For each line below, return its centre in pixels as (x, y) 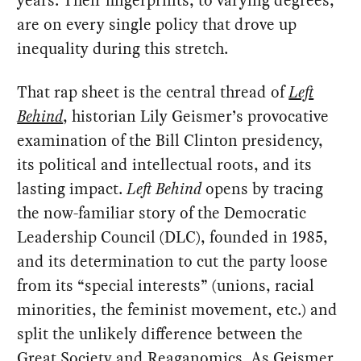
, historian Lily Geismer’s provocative (196, 116)
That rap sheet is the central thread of (153, 92)
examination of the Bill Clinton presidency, (170, 141)
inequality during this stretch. (123, 49)
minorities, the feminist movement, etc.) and (178, 310)
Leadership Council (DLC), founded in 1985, (173, 237)
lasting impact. (72, 189)
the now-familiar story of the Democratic (162, 213)
